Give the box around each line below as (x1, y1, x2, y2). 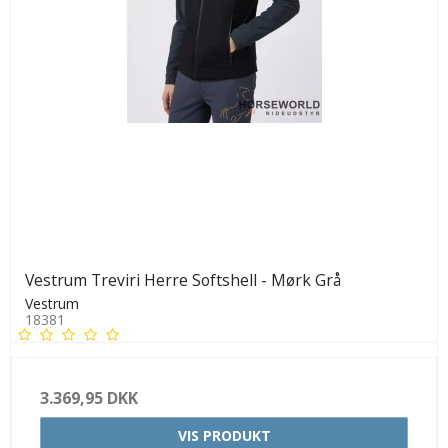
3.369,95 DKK (40, 387, 138, 410)
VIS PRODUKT (177, 426, 271, 446)
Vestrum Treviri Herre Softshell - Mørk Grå (25, 269, 341, 292)
